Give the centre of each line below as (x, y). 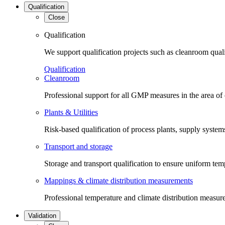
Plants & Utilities (71, 112)
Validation (42, 216)
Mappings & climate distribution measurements (119, 181)
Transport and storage (78, 146)
